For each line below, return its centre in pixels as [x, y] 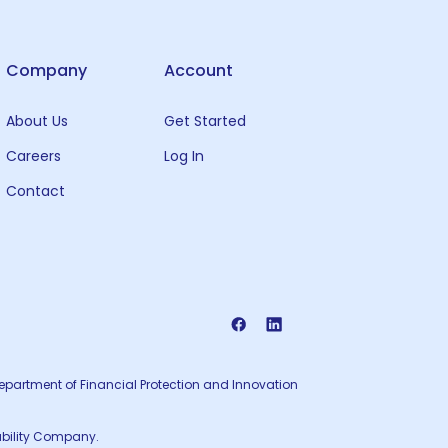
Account [198, 70]
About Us [36, 121]
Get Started [204, 121]
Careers [33, 156]
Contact [35, 191]
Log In [183, 156]
